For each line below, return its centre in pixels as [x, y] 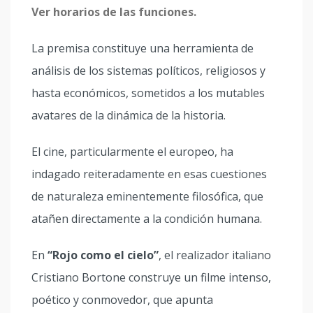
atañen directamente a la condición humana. [147, 219]
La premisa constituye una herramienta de [143, 48]
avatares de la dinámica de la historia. [129, 115]
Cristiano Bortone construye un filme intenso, [151, 277]
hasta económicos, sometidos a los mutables [148, 93]
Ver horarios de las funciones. [114, 12]
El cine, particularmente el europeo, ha [132, 152]
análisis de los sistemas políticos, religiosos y [148, 71]
